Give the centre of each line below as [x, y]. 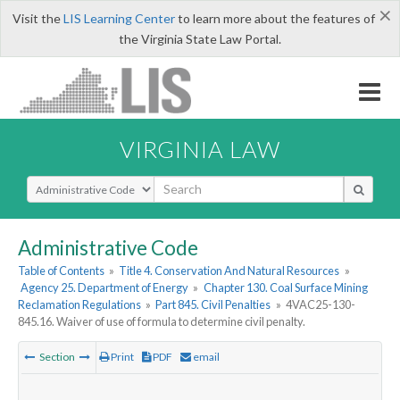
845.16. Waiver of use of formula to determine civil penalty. [162, 322]
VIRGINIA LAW [200, 149]
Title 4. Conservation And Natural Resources [229, 271]
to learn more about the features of [275, 18]
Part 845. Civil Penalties [213, 305]
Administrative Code [108, 247]
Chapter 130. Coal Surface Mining [285, 288]
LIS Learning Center [119, 18]
